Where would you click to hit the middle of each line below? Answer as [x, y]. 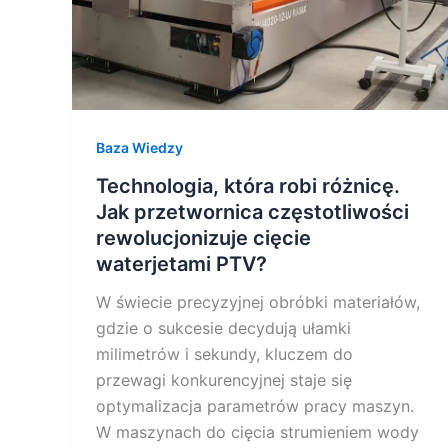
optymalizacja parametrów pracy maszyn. [255, 405]
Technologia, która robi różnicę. [248, 185]
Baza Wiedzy [139, 148]
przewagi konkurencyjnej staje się [224, 379]
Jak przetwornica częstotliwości [252, 211]
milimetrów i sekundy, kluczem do [224, 353]
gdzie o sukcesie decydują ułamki [223, 327]
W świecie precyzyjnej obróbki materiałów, [258, 301]
